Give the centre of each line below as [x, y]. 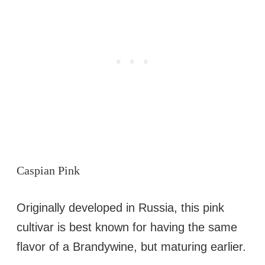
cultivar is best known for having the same [127, 227]
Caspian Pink [48, 171]
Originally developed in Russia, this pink [120, 208]
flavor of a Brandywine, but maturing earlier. [131, 247]
